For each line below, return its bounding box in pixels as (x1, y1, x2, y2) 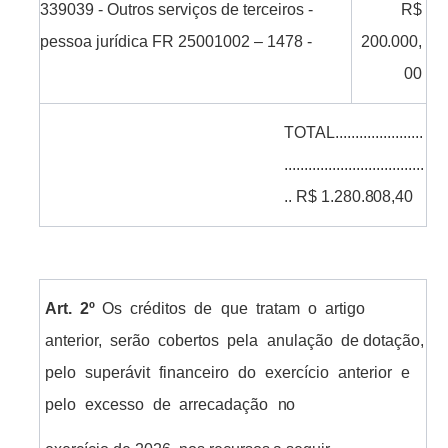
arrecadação (179, 396, 269, 414)
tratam (255, 300, 300, 318)
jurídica (96, 33, 149, 51)
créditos (129, 300, 186, 318)
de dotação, (340, 332, 424, 350)
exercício (264, 364, 329, 382)
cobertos (158, 332, 220, 350)
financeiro (158, 364, 229, 382)
